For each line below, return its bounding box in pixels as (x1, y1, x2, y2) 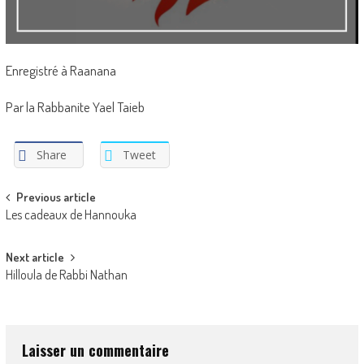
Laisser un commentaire (21, 339, 169, 361)
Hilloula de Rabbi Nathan (5, 266, 128, 283)
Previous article (15, 188, 96, 205)
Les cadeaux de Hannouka (5, 206, 136, 223)
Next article (5, 249, 64, 265)
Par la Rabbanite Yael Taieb (5, 98, 145, 116)
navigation (4, 211, 85, 244)
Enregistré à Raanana (5, 62, 116, 80)
